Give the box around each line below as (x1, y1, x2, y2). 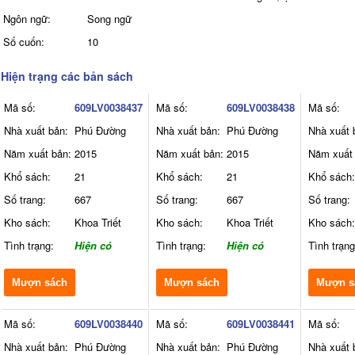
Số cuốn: (2, 34, 44, 49)
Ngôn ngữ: (2, 11, 51, 26)
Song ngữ (86, 11, 132, 26)
